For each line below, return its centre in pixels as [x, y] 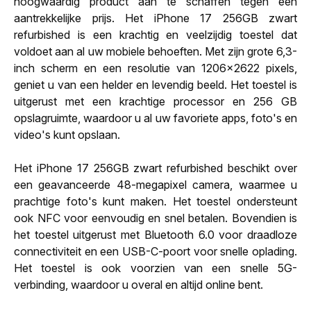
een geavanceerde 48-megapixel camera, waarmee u [155, 184]
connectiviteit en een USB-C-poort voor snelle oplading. [155, 251]
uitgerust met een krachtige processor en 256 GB [155, 101]
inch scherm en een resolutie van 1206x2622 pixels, [155, 68]
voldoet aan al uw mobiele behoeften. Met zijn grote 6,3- [155, 51]
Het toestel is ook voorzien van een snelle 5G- [155, 268]
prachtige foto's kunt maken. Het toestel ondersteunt [155, 201]
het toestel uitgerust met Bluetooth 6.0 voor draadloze [155, 234]
